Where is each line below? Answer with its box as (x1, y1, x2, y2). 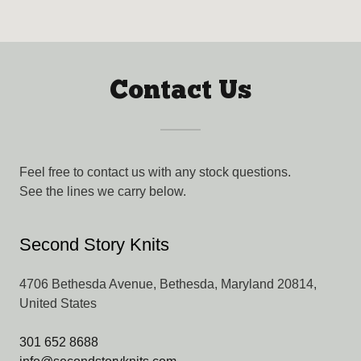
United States (19, 296, 97, 310)
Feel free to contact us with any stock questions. (19, 164, 294, 179)
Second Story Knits (19, 234, 169, 255)
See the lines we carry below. (19, 184, 186, 198)
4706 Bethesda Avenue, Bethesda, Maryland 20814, (19, 276, 317, 291)
